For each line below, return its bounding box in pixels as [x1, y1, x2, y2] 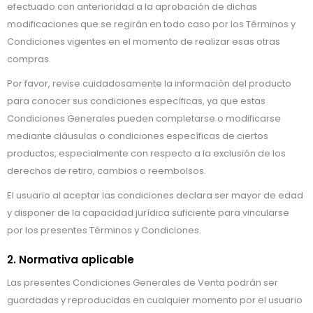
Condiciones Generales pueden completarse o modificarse [7, 112, 281, 125]
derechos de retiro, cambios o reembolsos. [7, 164, 206, 177]
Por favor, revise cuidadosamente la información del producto [7, 77, 291, 90]
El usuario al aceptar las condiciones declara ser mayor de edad [7, 189, 303, 202]
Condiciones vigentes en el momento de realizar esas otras [7, 35, 280, 48]
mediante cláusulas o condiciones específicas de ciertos [7, 129, 268, 143]
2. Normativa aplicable [7, 252, 134, 267]
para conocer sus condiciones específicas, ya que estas [7, 94, 265, 108]
